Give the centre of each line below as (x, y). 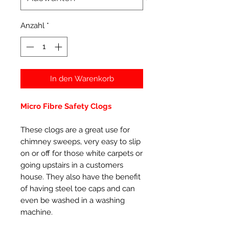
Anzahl (32, 26)
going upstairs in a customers (72, 165)
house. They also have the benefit (81, 177)
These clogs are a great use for (75, 130)
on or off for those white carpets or (82, 153)
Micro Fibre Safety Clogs (66, 106)
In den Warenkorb (82, 78)
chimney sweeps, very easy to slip (81, 141)
